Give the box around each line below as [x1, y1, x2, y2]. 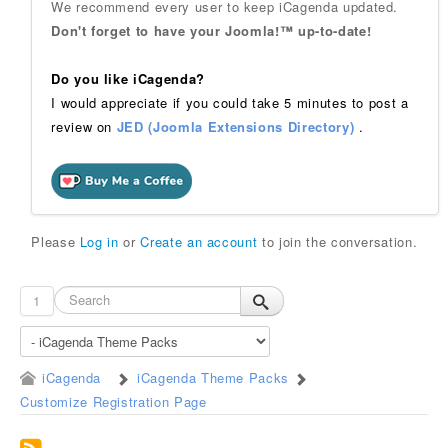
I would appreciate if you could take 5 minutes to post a [51, 93, 409, 112]
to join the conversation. [257, 232, 418, 251]
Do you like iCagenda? [51, 69, 205, 88]
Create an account [140, 232, 258, 251]
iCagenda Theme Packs [137, 368, 290, 387]
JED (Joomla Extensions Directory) [116, 117, 355, 136]
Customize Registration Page [20, 392, 207, 411]
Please [31, 232, 80, 251]
